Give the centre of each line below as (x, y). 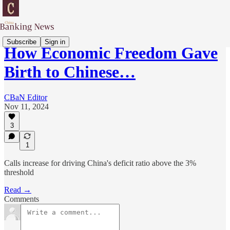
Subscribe (22, 42)
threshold (19, 172)
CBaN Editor (26, 97)
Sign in (55, 42)
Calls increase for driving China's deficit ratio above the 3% (100, 163)
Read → (18, 190)
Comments (22, 199)
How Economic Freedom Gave (111, 53)
